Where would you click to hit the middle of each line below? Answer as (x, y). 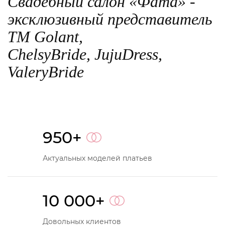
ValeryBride (46, 72)
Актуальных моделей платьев (97, 158)
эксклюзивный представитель (110, 19)
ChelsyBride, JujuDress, (85, 54)
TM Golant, (45, 36)
